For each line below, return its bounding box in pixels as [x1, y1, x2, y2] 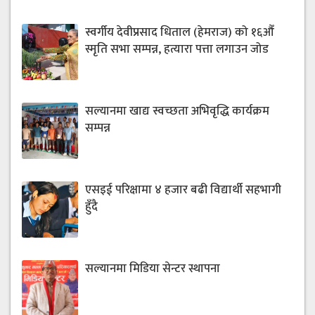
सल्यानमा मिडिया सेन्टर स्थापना [85, 258, 220, 278]
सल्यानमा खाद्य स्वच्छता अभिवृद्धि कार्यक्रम [85, 101, 269, 121]
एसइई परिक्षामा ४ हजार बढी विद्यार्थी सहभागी [85, 179, 281, 200]
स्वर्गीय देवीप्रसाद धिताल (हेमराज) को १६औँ [85, 22, 274, 42]
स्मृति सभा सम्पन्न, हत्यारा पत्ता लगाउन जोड [85, 39, 269, 59]
